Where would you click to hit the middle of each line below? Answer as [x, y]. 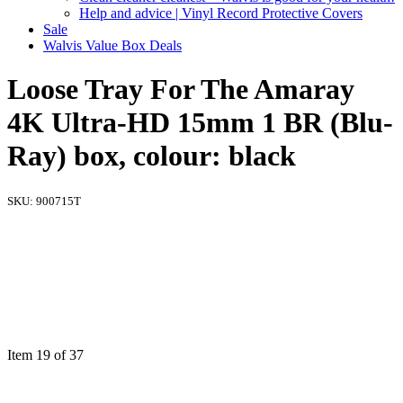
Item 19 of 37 [45, 354]
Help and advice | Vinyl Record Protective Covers [221, 13]
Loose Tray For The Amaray [181, 90]
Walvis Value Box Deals [112, 45]
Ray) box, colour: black [152, 156]
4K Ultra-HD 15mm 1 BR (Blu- [200, 123]
